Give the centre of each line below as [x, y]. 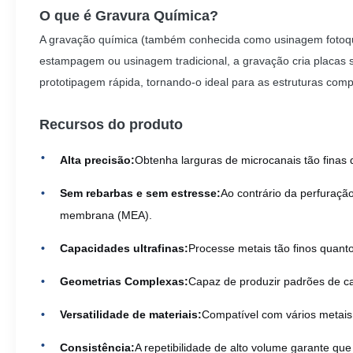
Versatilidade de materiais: [131, 314]
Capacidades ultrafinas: [124, 248]
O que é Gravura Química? [129, 16]
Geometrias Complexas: [124, 281]
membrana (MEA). [106, 215]
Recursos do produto [111, 124]
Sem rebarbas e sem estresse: [140, 193]
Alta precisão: [97, 160]
